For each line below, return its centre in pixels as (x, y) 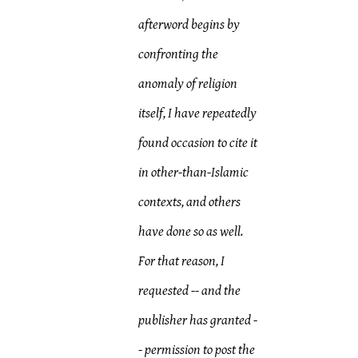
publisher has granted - (198, 320)
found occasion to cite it (198, 143)
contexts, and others (190, 202)
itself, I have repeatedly (198, 113)
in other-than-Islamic (194, 173)
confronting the (179, 54)
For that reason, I (182, 261)
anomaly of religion (188, 84)
